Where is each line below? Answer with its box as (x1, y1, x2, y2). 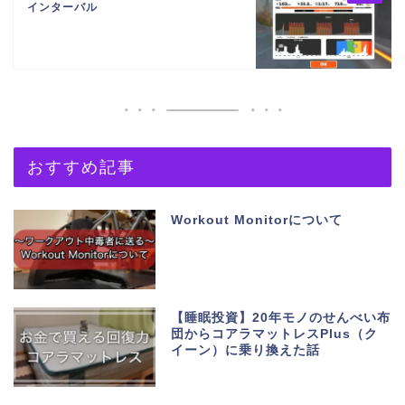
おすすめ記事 (27, 156, 136, 177)
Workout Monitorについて (171, 213, 344, 228)
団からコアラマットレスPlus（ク (171, 327, 379, 342)
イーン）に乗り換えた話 (171, 344, 321, 358)
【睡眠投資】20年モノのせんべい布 (171, 311, 391, 325)
